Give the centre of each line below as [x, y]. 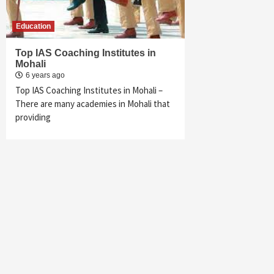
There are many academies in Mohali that [93, 104]
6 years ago [45, 75]
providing [33, 117]
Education [33, 26]
